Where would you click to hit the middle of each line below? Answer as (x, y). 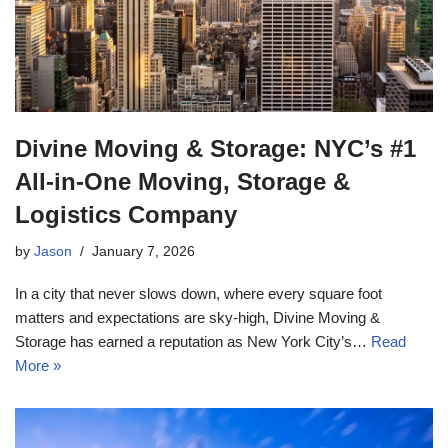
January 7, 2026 (143, 252)
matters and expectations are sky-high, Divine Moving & (197, 318)
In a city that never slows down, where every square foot (198, 294)
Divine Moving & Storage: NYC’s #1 (215, 149)
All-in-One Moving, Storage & (182, 182)
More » (38, 366)
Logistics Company (126, 215)
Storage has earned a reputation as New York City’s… (193, 342)
